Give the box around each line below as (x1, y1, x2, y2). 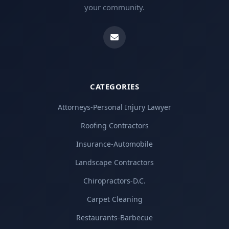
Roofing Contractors (80, 121, 149, 131)
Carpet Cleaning (86, 194, 143, 204)
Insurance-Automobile (76, 139, 153, 149)
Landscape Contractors (75, 157, 154, 168)
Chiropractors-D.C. (83, 176, 146, 186)
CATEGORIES (90, 81, 139, 92)
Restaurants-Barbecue (76, 213, 153, 223)
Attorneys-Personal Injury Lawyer (58, 102, 171, 112)
